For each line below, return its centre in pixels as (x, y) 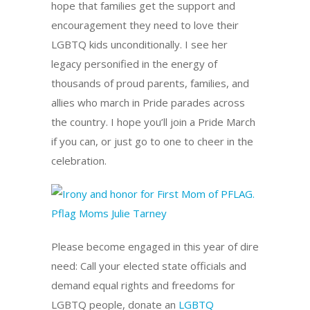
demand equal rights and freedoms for (143, 285)
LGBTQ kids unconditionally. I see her (139, 44)
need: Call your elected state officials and (149, 265)
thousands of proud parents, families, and (150, 83)
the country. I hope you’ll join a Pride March (153, 121)
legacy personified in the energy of (134, 63)
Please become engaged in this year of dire (155, 246)
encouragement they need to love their (145, 25)
